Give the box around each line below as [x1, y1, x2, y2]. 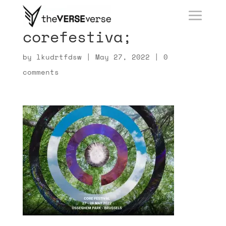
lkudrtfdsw [36, 51, 82, 62]
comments [22, 67, 59, 77]
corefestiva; [22, 25, 132, 48]
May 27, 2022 [95, 51, 150, 62]
